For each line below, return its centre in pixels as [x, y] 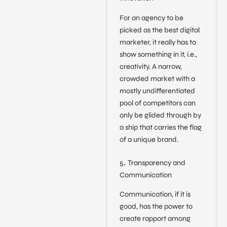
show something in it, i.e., [158, 54]
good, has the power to [156, 207]
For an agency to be [151, 18]
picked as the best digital [159, 30]
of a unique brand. [149, 139]
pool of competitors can [157, 103]
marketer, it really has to [158, 42]
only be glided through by [160, 115]
